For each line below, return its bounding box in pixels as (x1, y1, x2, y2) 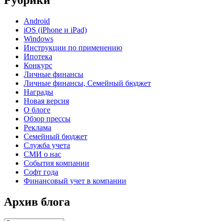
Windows (24, 34, 53, 43)
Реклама (24, 123, 51, 132)
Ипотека (24, 52, 52, 61)
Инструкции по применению (24, 43, 122, 52)
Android (24, 16, 50, 25)
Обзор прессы (24, 114, 71, 123)
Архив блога (4, 195, 70, 208)
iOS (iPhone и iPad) (24, 25, 87, 34)
